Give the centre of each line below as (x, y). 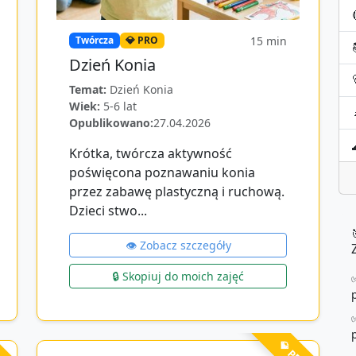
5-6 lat (120, 106)
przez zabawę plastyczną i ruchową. (177, 192)
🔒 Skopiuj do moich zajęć (178, 276)
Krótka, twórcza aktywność (151, 153)
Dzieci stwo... (108, 211)
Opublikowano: (111, 123)
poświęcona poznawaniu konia (162, 172)
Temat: (88, 89)
